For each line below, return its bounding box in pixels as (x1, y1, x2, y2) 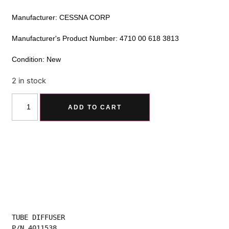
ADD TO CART (68, 104, 122, 111)
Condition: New (12, 55, 61, 63)
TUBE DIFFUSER (12, 213, 65, 222)
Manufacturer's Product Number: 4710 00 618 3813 (12, 34, 179, 42)
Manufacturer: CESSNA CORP (12, 13, 110, 21)
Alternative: (152, 95, 197, 106)
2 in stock (12, 76, 47, 85)
